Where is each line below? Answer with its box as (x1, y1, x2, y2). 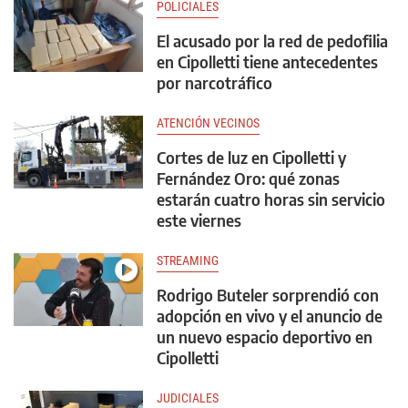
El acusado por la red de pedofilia (157, 30, 388, 51)
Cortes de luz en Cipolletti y (157, 147, 346, 168)
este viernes (157, 209, 241, 230)
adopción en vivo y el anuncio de (157, 305, 382, 326)
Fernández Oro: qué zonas (157, 168, 340, 189)
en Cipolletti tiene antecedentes (157, 51, 378, 72)
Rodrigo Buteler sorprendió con (157, 284, 379, 305)
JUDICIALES (157, 391, 219, 405)
